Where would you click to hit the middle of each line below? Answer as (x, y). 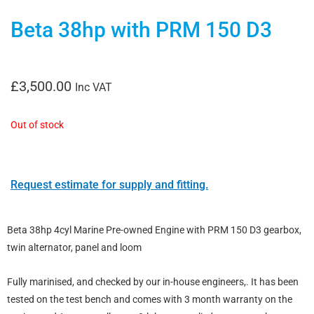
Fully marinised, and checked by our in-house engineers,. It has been (153, 282)
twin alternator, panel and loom (74, 248)
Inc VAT (94, 87)
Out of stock (37, 124)
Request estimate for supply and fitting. (109, 185)
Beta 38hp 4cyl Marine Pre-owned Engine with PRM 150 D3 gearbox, (154, 230)
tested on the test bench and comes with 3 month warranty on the (150, 300)
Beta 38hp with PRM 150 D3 (141, 29)
